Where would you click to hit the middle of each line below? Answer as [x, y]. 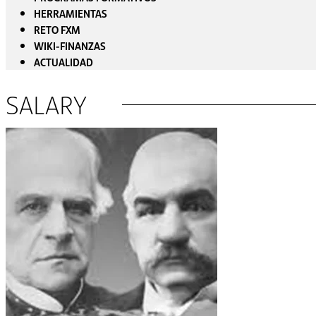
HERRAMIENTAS [71, 13]
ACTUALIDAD [63, 62]
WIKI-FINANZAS [70, 45]
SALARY [46, 104]
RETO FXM [57, 29]
